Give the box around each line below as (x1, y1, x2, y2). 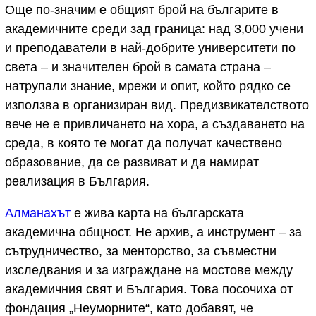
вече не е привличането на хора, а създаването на (5, 117, 305, 132)
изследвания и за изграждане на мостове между (5, 263, 293, 278)
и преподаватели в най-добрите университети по (5, 41, 296, 56)
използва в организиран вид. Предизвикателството (5, 98, 309, 113)
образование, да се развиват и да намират (5, 155, 259, 170)
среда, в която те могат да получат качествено (5, 136, 282, 151)
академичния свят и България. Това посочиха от (5, 282, 293, 297)
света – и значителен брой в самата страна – (5, 60, 271, 75)
